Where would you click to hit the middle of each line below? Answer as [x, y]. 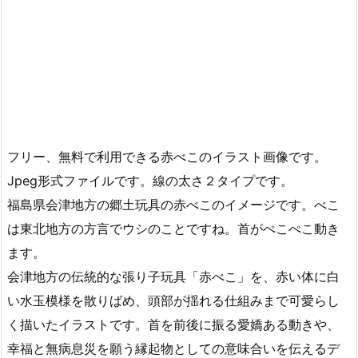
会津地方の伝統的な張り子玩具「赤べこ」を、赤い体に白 [173, 277]
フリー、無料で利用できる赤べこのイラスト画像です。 [167, 157]
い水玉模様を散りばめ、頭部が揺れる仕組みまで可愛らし [173, 301]
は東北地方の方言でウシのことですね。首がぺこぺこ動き [173, 229]
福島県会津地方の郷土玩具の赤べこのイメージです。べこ [173, 205]
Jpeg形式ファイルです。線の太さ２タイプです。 [150, 181]
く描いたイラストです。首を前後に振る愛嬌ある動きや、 [173, 325]
